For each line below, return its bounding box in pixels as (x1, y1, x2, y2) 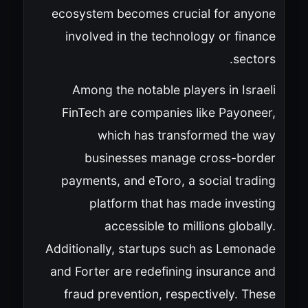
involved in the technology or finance (65, 28, 276, 43)
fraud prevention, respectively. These (63, 286, 276, 301)
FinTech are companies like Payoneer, (61, 104, 276, 120)
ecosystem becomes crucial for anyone (51, 5, 276, 21)
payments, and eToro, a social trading (60, 173, 276, 188)
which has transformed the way (97, 127, 276, 142)
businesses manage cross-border (84, 150, 276, 165)
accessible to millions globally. (104, 218, 276, 233)
